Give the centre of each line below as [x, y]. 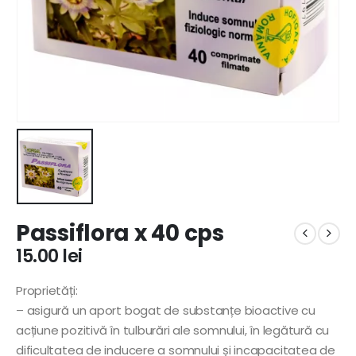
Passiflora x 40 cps [120, 234]
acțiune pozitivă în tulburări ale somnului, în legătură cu [173, 330]
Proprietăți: [47, 290]
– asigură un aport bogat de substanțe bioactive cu [166, 310]
